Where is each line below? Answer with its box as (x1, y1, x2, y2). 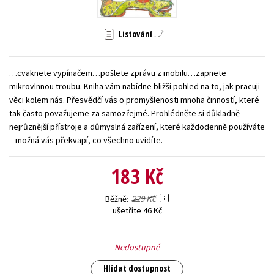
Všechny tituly (109, 40, 165, 51)
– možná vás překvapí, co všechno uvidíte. (9, 134, 163, 146)
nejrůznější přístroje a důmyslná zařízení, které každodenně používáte (9, 120, 265, 132)
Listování (119, 28, 152, 40)
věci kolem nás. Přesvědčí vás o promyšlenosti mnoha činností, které (9, 94, 259, 105)
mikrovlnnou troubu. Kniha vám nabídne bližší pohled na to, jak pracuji (9, 80, 260, 92)
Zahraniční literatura (94, 12, 166, 23)
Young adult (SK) (18, 12, 76, 23)
